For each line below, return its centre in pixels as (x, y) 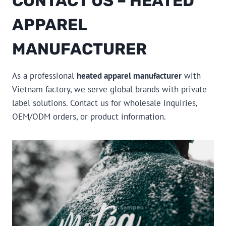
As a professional (44, 75)
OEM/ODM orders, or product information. (89, 116)
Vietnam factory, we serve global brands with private (109, 89)
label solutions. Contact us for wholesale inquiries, (105, 103)
